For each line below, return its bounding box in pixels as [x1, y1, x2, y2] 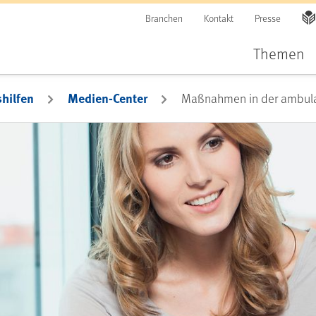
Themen [253, 43, 304, 63]
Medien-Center [68, 89, 147, 107]
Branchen [145, 11, 183, 25]
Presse [255, 11, 281, 25]
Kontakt [204, 11, 233, 25]
